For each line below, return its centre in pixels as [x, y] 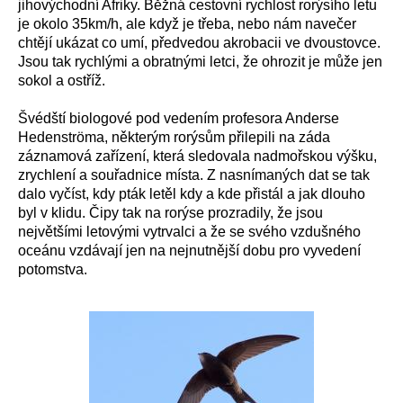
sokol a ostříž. [62, 81]
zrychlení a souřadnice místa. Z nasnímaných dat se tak [194, 175]
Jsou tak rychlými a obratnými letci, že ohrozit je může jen [200, 62]
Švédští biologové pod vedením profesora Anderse [179, 118]
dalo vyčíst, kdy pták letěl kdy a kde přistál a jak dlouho [192, 194]
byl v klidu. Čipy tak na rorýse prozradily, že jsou [170, 213]
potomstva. [53, 269]
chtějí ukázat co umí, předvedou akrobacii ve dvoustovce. [199, 43]
